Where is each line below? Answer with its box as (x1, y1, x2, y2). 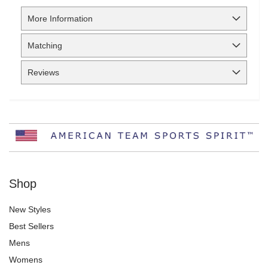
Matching (28, 40, 62, 50)
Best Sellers (9, 221, 54, 231)
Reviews (28, 67, 59, 77)
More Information (28, 13, 93, 23)
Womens (9, 254, 42, 264)
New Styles (9, 204, 51, 214)
